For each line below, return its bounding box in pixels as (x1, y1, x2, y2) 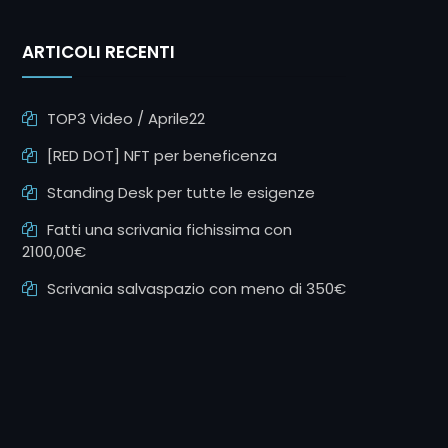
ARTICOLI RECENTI (22, 40, 175, 64)
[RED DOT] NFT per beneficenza (47, 145, 277, 166)
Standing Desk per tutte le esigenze (47, 182, 315, 203)
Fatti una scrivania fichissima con (47, 219, 292, 240)
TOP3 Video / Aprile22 (47, 108, 205, 129)
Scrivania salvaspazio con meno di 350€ (47, 278, 346, 299)
